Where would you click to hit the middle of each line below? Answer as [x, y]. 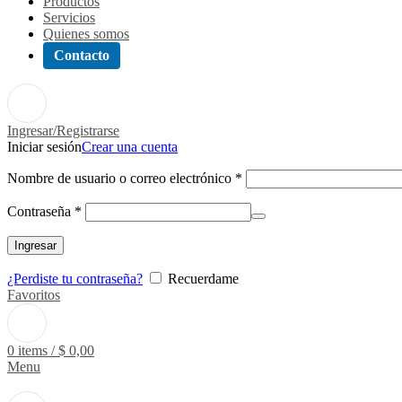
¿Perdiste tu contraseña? [75, 279]
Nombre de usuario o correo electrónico [121, 178]
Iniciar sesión [44, 147]
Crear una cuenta [130, 147]
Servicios [69, 17]
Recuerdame [203, 279]
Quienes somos [86, 34]
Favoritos [34, 295]
